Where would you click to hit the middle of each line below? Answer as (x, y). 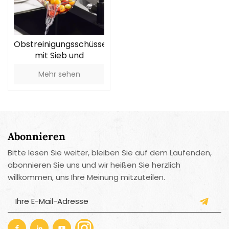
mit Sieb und (59, 56)
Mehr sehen (59, 74)
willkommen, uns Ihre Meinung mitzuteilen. (86, 177)
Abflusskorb (59, 67)
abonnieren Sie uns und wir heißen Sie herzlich (94, 165)
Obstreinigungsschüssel (61, 44)
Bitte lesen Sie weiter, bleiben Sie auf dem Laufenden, (110, 153)
